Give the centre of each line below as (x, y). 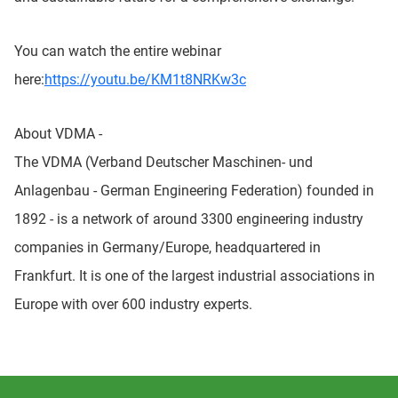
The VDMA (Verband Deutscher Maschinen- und (163, 162)
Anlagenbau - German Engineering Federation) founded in (194, 190)
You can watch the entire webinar (118, 51)
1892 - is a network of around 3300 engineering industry (189, 219)
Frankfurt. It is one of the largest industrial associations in (195, 275)
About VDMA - (58, 133)
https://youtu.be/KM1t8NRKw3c (145, 79)
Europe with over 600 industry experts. (133, 304)
